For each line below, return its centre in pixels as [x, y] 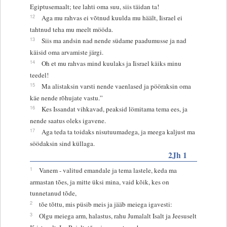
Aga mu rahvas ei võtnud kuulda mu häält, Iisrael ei [112, 17]
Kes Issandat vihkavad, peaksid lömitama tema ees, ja [114, 109]
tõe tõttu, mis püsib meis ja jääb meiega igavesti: [105, 204]
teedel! [39, 75]
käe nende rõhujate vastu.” [66, 98]
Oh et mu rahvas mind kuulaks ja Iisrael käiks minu [111, 63]
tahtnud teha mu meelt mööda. [71, 29]
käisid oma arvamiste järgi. [66, 52]
